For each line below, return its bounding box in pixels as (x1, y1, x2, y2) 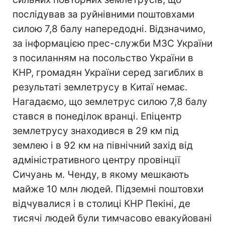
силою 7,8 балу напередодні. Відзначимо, (13, 23, 205, 35)
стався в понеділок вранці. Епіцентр (13, 110, 182, 122)
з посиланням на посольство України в (13, 52, 193, 64)
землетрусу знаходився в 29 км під (13, 125, 179, 137)
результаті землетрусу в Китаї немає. (13, 81, 187, 93)
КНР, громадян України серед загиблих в (13, 67, 203, 78)
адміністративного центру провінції (13, 154, 180, 166)
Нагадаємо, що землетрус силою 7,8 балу (13, 96, 207, 107)
